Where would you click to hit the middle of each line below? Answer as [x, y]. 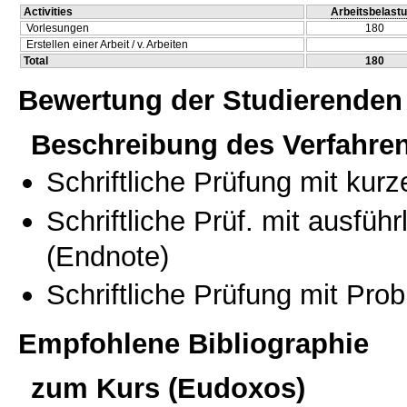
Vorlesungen [58, 29]
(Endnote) [108, 256]
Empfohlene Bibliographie [194, 343]
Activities [48, 12]
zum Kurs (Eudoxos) [168, 388]
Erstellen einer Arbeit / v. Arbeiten [107, 45]
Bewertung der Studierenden [210, 99]
